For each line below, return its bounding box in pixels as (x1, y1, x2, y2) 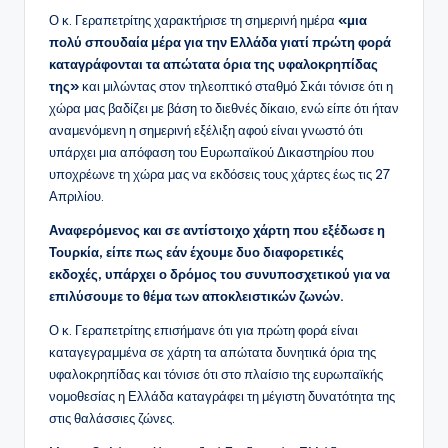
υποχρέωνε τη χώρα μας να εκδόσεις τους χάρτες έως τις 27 (49, 166, 390, 183)
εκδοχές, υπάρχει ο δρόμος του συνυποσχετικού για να (49, 266, 390, 283)
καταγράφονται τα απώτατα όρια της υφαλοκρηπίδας (49, 56, 378, 73)
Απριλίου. (49, 188, 104, 205)
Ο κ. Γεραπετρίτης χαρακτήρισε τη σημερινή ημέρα (49, 12, 338, 29)
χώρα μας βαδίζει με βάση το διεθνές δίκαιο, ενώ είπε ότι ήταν (49, 100, 399, 117)
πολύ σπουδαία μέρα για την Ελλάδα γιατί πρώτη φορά (49, 34, 391, 51)
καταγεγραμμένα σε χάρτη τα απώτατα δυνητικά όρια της (49, 344, 376, 361)
